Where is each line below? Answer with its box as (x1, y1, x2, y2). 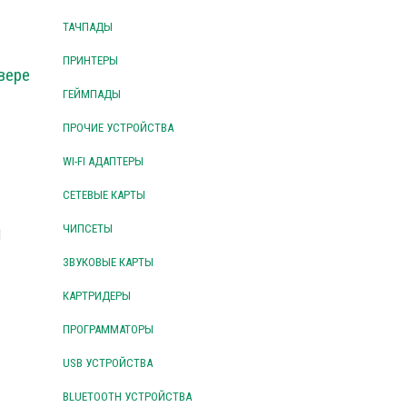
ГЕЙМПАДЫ (62, 87, 121, 102)
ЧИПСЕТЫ (62, 222, 113, 236)
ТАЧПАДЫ (62, 20, 113, 35)
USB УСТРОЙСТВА (62, 356, 153, 371)
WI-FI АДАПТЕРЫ (62, 154, 144, 169)
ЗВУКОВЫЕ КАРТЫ (62, 255, 154, 270)
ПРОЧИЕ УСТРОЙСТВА (62, 121, 174, 135)
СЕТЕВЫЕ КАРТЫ (62, 188, 145, 203)
